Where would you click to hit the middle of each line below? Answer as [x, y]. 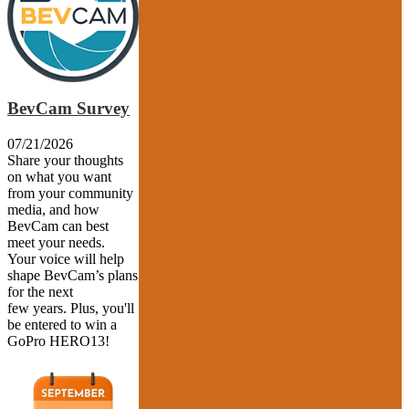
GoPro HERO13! [58, 341]
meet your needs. [56, 242]
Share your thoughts [65, 160]
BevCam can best [58, 225]
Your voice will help [66, 258]
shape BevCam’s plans [73, 275]
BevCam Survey [68, 109]
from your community [70, 193]
